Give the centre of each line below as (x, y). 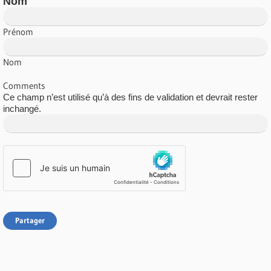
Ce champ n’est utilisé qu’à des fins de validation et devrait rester (130, 97)
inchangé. (22, 109)
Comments (24, 86)
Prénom (18, 32)
